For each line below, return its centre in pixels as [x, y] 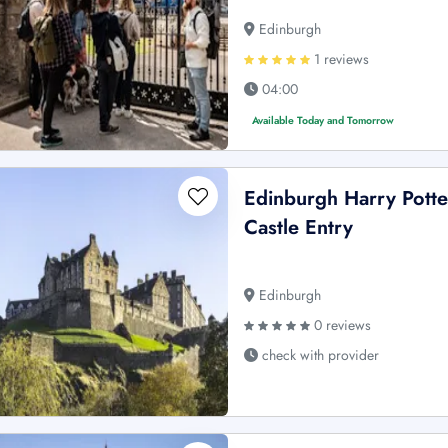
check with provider [319, 355]
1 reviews [340, 59]
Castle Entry [299, 228]
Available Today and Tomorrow [323, 121]
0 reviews [341, 325]
